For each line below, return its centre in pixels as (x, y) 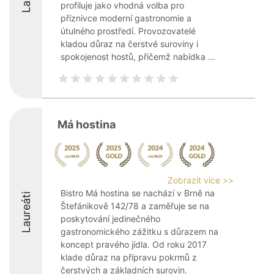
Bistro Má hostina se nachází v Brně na (138, 193)
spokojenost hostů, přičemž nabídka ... (138, 57)
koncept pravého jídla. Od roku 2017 (134, 244)
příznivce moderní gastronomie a (126, 18)
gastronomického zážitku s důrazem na (139, 231)
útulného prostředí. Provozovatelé (128, 31)
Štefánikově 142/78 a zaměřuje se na (135, 206)
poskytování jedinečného (110, 219)
